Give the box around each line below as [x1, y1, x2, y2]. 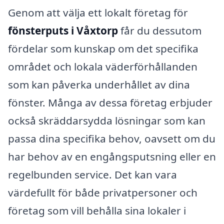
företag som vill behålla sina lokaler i [8, 203, 186, 217]
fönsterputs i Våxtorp [8, 23, 118, 37]
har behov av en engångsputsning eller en [8, 149, 216, 163]
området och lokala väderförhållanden [8, 59, 197, 73]
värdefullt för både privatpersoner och [8, 185, 197, 199]
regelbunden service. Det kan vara [8, 167, 177, 181]
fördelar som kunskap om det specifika [8, 41, 198, 55]
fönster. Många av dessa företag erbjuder [8, 95, 212, 109]
